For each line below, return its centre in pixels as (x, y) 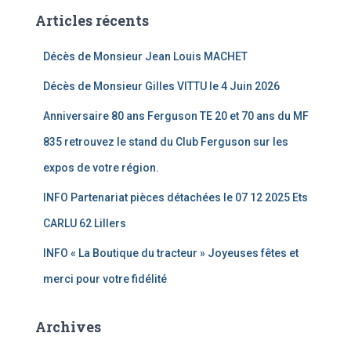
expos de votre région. (101, 168)
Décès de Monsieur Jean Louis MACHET (145, 56)
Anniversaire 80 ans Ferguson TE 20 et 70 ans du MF (176, 116)
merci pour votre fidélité (106, 279)
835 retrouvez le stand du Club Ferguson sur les (166, 142)
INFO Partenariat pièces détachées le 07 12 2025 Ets (175, 197)
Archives (68, 327)
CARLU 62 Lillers (85, 223)
